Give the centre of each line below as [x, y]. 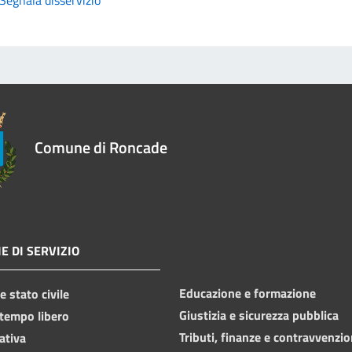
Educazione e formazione [247, 293]
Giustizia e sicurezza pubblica [259, 315]
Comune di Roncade [101, 147]
